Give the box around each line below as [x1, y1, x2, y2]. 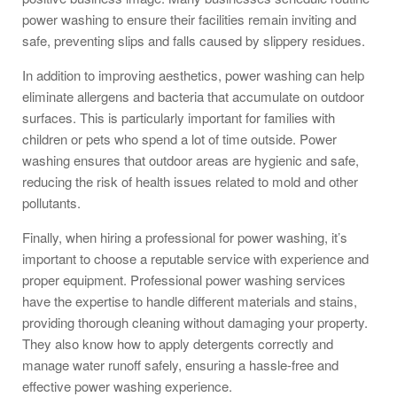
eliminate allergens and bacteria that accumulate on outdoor [22, 86, 364, 105]
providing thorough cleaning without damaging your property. [22, 312, 368, 331]
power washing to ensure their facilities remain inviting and [22, 9, 356, 28]
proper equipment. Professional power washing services [22, 269, 346, 289]
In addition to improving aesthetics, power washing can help [22, 65, 364, 84]
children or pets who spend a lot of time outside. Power [22, 128, 337, 148]
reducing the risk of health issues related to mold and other [22, 171, 358, 191]
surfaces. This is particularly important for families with [22, 107, 335, 127]
